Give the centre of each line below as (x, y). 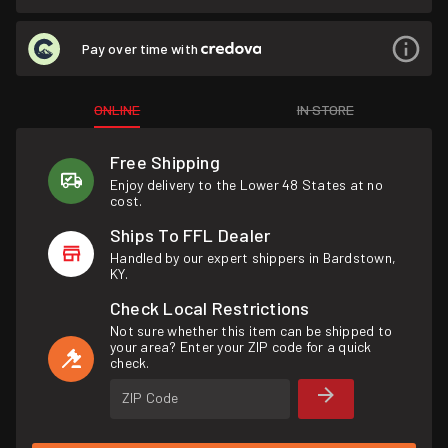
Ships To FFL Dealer (190, 235)
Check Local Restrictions (210, 308)
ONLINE (117, 109)
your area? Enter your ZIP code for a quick (241, 346)
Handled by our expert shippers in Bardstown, (253, 257)
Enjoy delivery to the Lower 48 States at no (246, 184)
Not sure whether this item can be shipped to (251, 330)
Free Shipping (165, 162)
